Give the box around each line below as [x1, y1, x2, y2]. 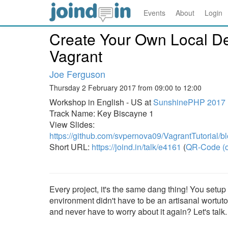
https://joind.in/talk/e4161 [92, 141, 181, 153]
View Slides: [49, 119, 95, 130]
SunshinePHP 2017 [153, 96, 225, 108]
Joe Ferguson [49, 67, 105, 80]
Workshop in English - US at [49, 96, 153, 108]
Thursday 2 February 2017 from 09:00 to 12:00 [49, 82, 202, 93]
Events [144, 8, 165, 18]
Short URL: [49, 141, 92, 153]
